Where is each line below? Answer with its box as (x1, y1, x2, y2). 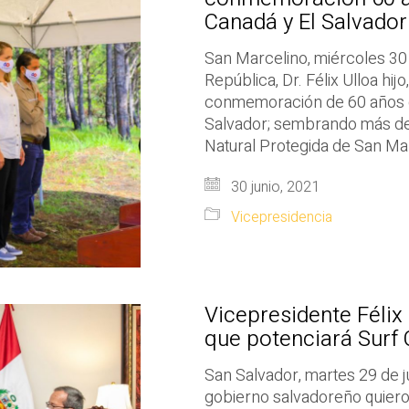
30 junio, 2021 (227, 175, 320, 198)
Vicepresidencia (231, 205, 332, 228)
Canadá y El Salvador (204, 5, 407, 38)
